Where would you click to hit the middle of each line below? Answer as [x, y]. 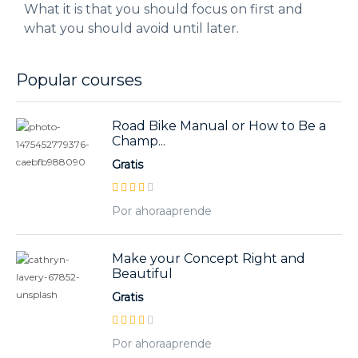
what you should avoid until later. [131, 28]
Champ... [139, 141]
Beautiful [142, 273]
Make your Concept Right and [209, 258]
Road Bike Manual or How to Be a [219, 125]
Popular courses [79, 80]
